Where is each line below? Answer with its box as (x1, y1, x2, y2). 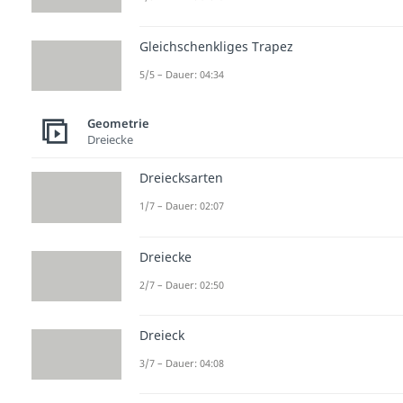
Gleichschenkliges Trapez (139, 38, 293, 56)
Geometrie (87, 114, 149, 131)
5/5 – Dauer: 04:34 (139, 67, 224, 82)
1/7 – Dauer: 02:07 (139, 199, 224, 213)
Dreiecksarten (139, 169, 223, 187)
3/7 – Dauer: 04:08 (139, 355, 224, 370)
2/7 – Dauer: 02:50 (139, 277, 224, 291)
